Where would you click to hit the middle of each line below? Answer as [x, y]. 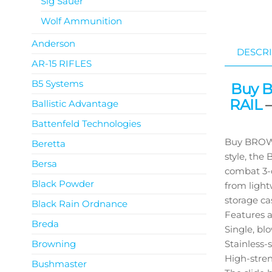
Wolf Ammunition [81, 21]
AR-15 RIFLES [62, 63]
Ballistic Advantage [75, 104]
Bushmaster [59, 264]
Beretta [49, 144]
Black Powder [63, 184]
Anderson [53, 43]
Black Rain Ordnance [80, 204]
